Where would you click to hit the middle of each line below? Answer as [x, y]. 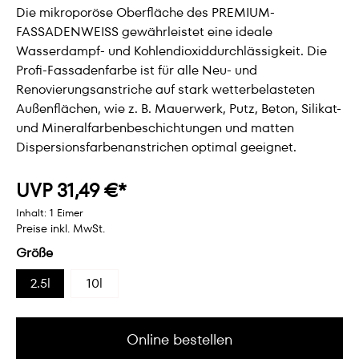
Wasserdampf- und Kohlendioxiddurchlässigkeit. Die [171, 51]
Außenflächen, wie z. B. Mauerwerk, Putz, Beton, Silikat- [179, 109]
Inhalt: [33, 213]
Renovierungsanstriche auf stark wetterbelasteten [165, 89]
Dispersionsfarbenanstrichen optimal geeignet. [156, 147]
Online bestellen [179, 339]
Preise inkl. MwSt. [61, 228]
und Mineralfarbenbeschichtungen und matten [155, 128]
